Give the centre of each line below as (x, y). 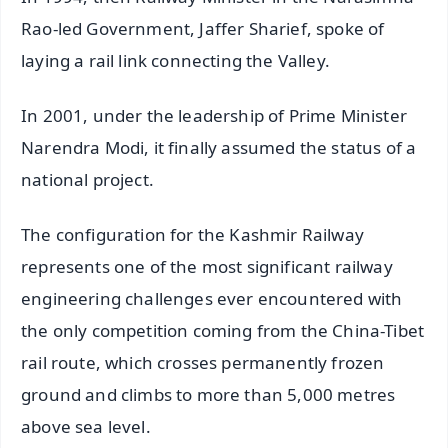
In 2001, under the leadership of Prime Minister (214, 115)
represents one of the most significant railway (207, 266)
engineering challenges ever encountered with (212, 298)
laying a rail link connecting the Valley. (175, 60)
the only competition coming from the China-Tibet (223, 330)
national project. (87, 179)
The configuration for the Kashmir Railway (192, 234)
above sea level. (86, 426)
